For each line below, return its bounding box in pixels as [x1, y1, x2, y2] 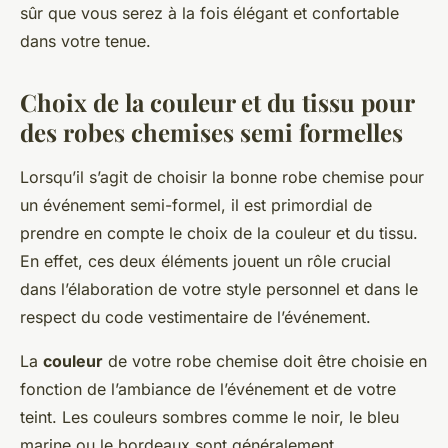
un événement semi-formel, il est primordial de [20, 195, 372, 216]
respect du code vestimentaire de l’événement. [20, 307, 371, 328]
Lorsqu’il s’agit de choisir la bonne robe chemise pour [20, 167, 424, 188]
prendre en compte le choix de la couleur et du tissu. [20, 223, 418, 244]
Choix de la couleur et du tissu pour [20, 86, 414, 119]
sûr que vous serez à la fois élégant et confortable [20, 3, 399, 24]
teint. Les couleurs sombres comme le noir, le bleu [20, 407, 399, 428]
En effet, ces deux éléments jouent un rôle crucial [20, 251, 391, 272]
